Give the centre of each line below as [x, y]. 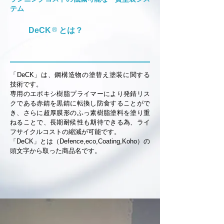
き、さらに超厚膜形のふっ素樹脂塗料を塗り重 [80, 113]
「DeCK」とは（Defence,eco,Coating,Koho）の [80, 141]
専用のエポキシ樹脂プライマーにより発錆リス [80, 94]
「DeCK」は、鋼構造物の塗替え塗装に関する [80, 75]
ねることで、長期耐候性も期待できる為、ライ [80, 122]
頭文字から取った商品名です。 [55, 151]
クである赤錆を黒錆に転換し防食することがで [80, 103]
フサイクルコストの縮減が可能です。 [65, 132]
